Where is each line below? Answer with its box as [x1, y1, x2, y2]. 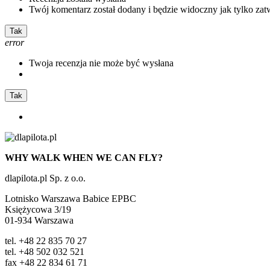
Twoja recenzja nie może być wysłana [29, 57, 174, 68]
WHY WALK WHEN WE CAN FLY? [5, 152, 163, 163]
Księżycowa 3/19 [5, 204, 71, 215]
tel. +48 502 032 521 [5, 246, 84, 257]
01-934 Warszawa [5, 215, 74, 225]
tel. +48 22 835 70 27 [5, 235, 87, 246]
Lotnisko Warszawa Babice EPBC [5, 193, 136, 204]
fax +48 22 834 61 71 [5, 257, 87, 268]
